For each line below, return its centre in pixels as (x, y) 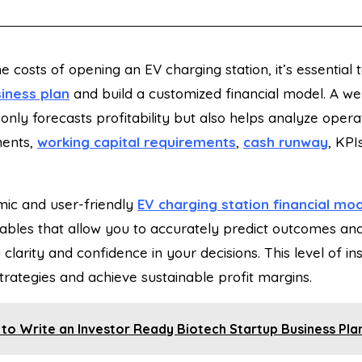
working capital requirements (137, 141)
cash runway (286, 141)
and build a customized (147, 93)
